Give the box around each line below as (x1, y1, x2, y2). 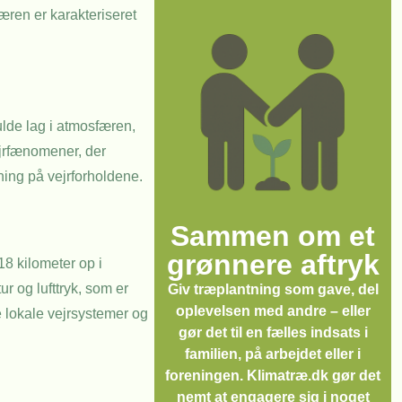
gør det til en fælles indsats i (178, 325, 368, 340)
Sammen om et (170, 220, 375, 252)
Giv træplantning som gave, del (167, 282, 379, 297)
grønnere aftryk (166, 249, 380, 281)
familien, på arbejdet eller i (185, 346, 361, 362)
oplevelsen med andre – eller (175, 303, 371, 319)
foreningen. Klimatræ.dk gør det (165, 368, 380, 383)
